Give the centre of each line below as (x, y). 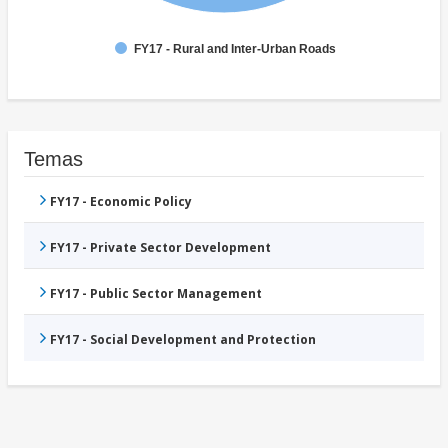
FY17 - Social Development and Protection (183, 340)
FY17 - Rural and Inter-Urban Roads (235, 49)
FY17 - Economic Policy (121, 202)
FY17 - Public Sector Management (156, 294)
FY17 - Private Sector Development (160, 248)
